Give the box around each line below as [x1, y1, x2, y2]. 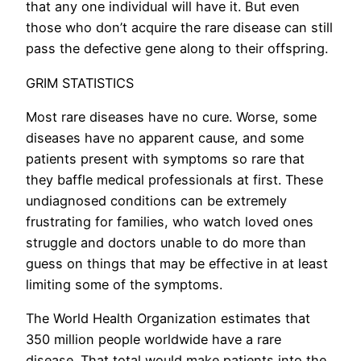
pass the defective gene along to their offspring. [26, 40, 328, 57]
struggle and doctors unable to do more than [26, 234, 306, 251]
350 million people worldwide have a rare [26, 331, 281, 348]
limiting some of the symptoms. [26, 276, 222, 293]
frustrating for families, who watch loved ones [26, 214, 313, 230]
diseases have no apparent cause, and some [26, 130, 304, 147]
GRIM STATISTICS [26, 74, 134, 91]
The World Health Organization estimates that [26, 310, 310, 327]
